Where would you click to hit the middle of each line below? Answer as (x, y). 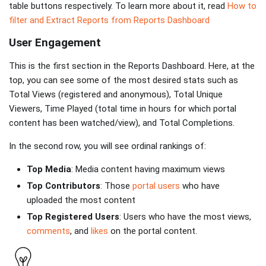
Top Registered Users (73, 216)
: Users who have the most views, (185, 216)
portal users (155, 186)
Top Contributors (64, 186)
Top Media (49, 170)
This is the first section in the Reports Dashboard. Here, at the (132, 66)
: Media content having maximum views (148, 170)
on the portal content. (154, 231)
